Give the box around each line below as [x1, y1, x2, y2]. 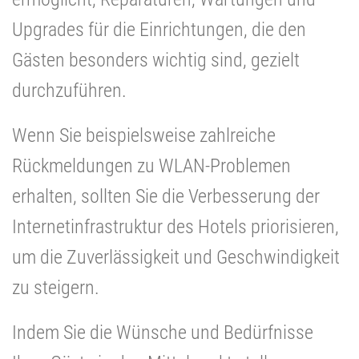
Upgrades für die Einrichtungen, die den [12, 18, 306, 41]
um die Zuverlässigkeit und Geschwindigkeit [12, 245, 340, 268]
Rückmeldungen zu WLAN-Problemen [12, 154, 291, 177]
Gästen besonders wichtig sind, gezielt [12, 48, 300, 71]
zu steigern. [12, 276, 99, 299]
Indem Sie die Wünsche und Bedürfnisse [12, 321, 313, 344]
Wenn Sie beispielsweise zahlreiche [12, 123, 276, 147]
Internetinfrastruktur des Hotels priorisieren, [12, 215, 339, 238]
